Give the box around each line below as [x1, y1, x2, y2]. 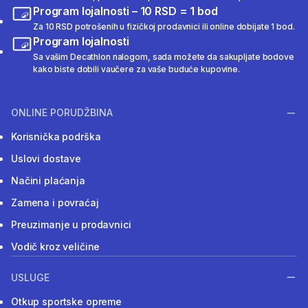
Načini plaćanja [11, 175, 85, 187]
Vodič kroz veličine [11, 241, 100, 253]
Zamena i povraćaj [11, 197, 99, 209]
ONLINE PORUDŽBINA [11, 107, 113, 119]
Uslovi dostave [11, 153, 82, 165]
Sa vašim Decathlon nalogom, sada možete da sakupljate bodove [33, 52, 294, 62]
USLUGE [11, 271, 49, 283]
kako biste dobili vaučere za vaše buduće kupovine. [33, 64, 240, 74]
